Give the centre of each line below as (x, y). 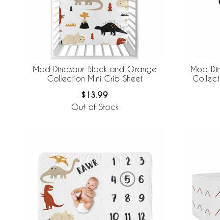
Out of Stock (95, 107)
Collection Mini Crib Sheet (95, 79)
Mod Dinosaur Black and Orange (95, 69)
